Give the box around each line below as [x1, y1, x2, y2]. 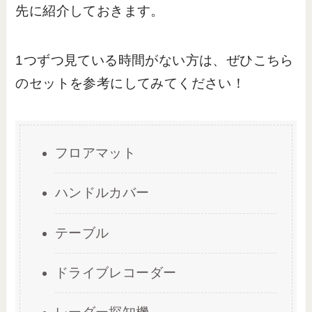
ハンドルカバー [54, 185, 150, 201]
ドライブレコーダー [54, 265, 177, 280]
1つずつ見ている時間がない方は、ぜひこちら [15, 52, 294, 68]
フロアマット [54, 146, 136, 161]
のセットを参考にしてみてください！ [15, 75, 246, 91]
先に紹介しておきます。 [15, 3, 164, 19]
